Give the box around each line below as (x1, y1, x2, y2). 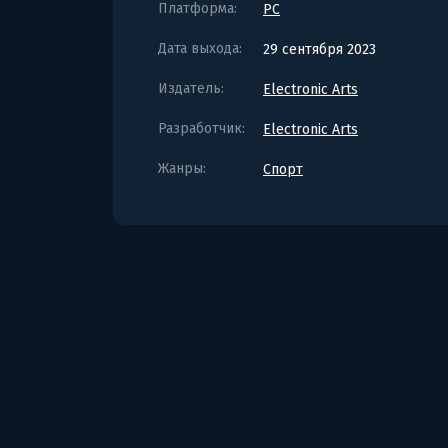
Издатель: (158, 79, 224, 97)
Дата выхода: (158, 39, 242, 57)
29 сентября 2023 (263, 40, 376, 58)
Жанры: (158, 159, 206, 177)
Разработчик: (158, 119, 245, 137)
